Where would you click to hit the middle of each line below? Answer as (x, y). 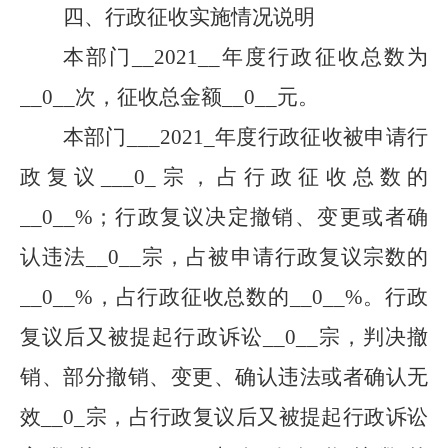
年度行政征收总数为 (324, 57)
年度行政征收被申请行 (321, 137)
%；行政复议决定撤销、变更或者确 (251, 217)
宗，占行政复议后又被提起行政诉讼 (257, 417)
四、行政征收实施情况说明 (188, 17)
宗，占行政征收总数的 (292, 177)
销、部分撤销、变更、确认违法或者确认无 (224, 377)
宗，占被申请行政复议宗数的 (284, 257)
